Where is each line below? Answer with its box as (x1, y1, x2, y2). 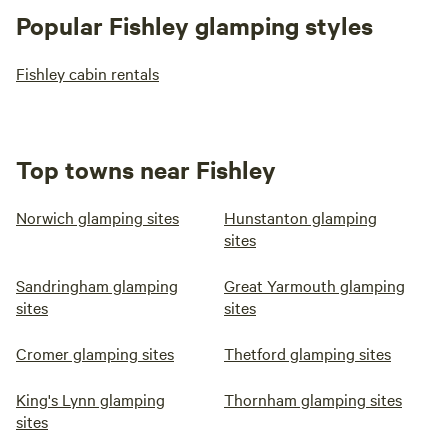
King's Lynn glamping (16, 388, 165, 410)
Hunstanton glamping (224, 206, 377, 228)
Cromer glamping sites (16, 342, 174, 364)
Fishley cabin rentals (16, 62, 159, 84)
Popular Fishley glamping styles (16, 9, 373, 41)
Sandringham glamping (16, 274, 178, 296)
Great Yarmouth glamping (224, 274, 405, 296)
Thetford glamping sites (224, 342, 391, 364)
